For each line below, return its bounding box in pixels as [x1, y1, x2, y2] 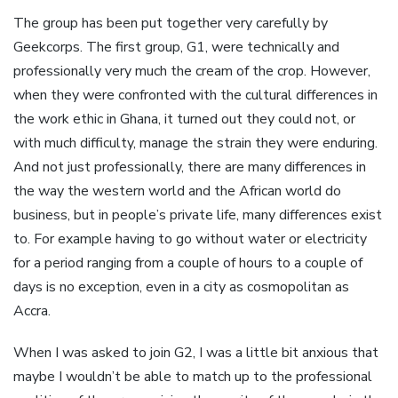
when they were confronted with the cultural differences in [13, 85, 378, 106]
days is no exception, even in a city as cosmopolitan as [13, 277, 349, 298]
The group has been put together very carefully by [13, 13, 328, 34]
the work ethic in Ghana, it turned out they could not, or [13, 109, 355, 130]
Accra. [13, 301, 51, 322]
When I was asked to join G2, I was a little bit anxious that [13, 342, 378, 362]
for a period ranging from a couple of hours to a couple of [13, 253, 362, 274]
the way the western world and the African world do [13, 181, 341, 202]
